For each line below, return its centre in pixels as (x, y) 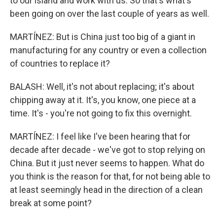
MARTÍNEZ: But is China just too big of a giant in (103, 37)
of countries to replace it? (60, 63)
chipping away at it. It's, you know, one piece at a (103, 100)
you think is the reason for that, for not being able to (110, 176)
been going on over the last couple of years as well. (110, 14)
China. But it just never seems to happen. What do (107, 163)
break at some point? (51, 203)
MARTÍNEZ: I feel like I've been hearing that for (100, 136)
